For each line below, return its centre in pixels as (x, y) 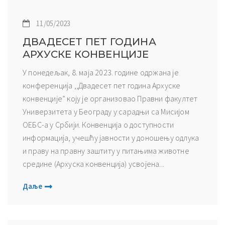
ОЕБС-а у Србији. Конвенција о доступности (98, 124)
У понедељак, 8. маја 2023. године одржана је (101, 72)
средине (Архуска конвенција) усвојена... (93, 163)
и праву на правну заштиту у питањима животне (106, 150)
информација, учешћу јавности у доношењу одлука (111, 137)
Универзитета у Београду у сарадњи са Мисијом (106, 111)
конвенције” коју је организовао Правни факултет (110, 98)
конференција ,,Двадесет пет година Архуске (102, 85)
